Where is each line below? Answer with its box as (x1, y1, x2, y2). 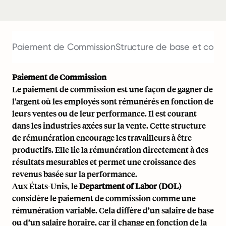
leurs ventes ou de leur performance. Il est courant (12, 108, 197, 119)
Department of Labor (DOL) (79, 181, 182, 191)
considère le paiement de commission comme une (12, 193, 196, 203)
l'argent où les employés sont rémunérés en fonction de (12, 96, 213, 106)
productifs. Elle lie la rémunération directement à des (12, 144, 208, 155)
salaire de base (161, 205, 214, 215)
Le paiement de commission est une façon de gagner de (12, 84, 213, 94)
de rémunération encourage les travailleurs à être (12, 132, 192, 143)
